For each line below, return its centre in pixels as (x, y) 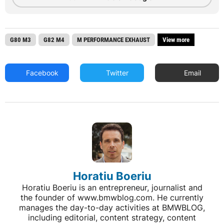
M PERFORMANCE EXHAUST (113, 40)
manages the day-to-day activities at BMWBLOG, (112, 208)
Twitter (116, 73)
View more (176, 40)
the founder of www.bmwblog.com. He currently (112, 198)
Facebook (41, 73)
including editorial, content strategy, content (112, 218)
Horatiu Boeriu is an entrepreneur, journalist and (112, 188)
